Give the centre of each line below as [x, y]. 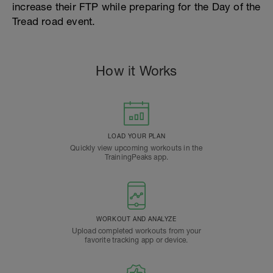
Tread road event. [54, 21]
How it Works [136, 71]
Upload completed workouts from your [136, 231]
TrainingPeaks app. [136, 157]
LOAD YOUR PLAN [136, 136]
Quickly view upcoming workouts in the [136, 148]
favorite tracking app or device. [136, 240]
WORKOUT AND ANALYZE [136, 219]
